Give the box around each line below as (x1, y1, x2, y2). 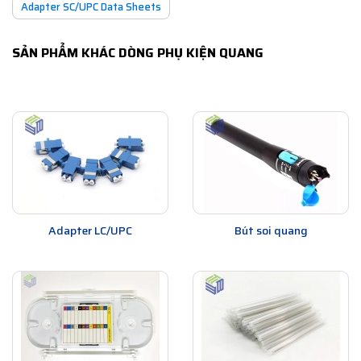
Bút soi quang (234, 221, 308, 239)
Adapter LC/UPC (48, 221, 132, 239)
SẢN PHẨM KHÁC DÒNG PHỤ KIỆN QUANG (12, 42, 263, 63)
